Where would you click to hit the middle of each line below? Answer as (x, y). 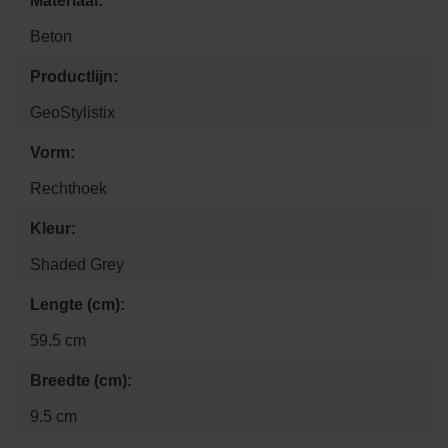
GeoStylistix (72, 113)
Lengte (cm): (77, 305)
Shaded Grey (77, 265)
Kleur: (53, 229)
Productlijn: (74, 77)
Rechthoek (68, 189)
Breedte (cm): (81, 381)
